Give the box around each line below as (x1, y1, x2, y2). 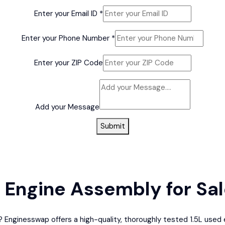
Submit (100, 121, 125, 131)
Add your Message (35, 101, 99, 112)
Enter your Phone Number (22, 33, 111, 43)
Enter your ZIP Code (34, 57, 103, 68)
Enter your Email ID (34, 8, 99, 19)
